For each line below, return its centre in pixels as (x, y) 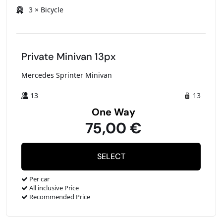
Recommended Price (59, 196)
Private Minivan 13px (68, 56)
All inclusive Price (53, 188)
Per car (39, 179)
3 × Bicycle (46, 9)
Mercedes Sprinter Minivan (67, 75)
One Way (113, 112)
